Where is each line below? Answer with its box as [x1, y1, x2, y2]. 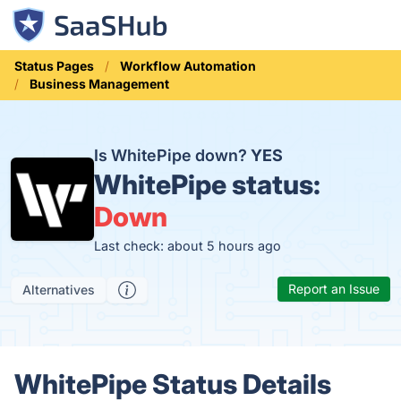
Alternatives [22, 282, 95, 297]
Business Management [30, 76, 169, 91]
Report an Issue [288, 281, 380, 296]
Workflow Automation [120, 58, 256, 73]
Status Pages [14, 58, 94, 73]
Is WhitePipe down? [94, 146, 252, 165]
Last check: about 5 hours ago [94, 238, 282, 253]
